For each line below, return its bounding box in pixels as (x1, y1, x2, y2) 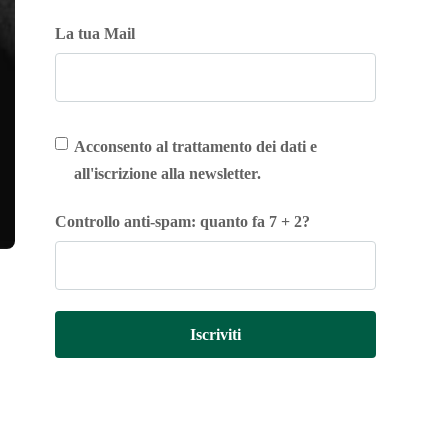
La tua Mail (55, 25, 136, 42)
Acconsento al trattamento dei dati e (74, 138, 318, 155)
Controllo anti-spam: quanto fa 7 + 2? (55, 213, 311, 230)
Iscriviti (190, 326, 242, 343)
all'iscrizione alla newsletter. (74, 165, 262, 182)
